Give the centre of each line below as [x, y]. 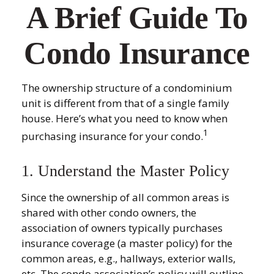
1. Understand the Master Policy [125, 171]
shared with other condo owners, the [109, 212]
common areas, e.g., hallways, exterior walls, [128, 258]
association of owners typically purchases [122, 228]
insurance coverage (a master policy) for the [127, 243]
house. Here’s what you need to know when [124, 118]
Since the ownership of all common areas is [125, 197]
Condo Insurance [137, 53]
